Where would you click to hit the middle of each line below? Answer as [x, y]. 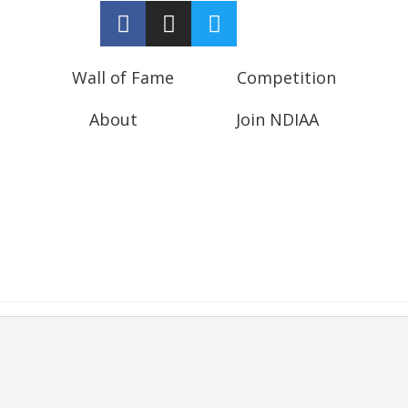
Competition [287, 77]
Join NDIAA [277, 119]
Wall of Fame [122, 77]
